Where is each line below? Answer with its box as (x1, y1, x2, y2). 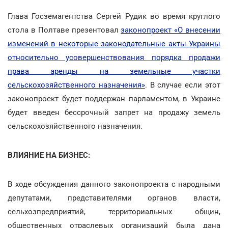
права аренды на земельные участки (8, 66, 220, 76)
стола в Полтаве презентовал (8, 25, 121, 35)
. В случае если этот (145, 80, 221, 90)
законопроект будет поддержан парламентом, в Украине (8, 94, 220, 103)
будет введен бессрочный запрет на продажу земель (8, 107, 220, 117)
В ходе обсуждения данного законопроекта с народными (8, 179, 220, 189)
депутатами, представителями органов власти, (8, 193, 220, 203)
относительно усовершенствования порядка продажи (8, 52, 220, 62)
